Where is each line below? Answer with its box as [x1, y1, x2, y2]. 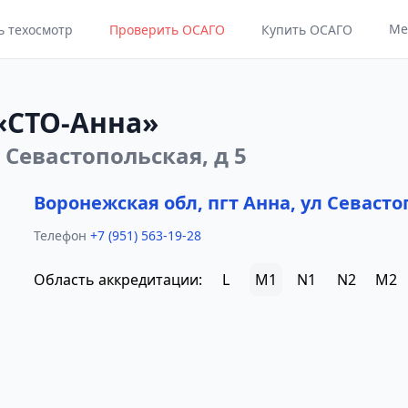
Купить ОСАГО [260, 21, 352, 38]
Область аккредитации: [34, 270, 203, 290]
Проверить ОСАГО [108, 21, 225, 38]
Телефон [34, 227, 87, 244]
